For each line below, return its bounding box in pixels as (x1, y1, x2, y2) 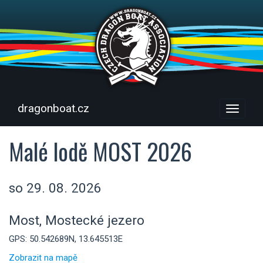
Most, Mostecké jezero (9, 212, 144, 228)
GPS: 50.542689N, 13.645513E (9, 234, 123, 244)
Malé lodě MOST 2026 (9, 134, 192, 168)
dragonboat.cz (18, 101, 89, 115)
